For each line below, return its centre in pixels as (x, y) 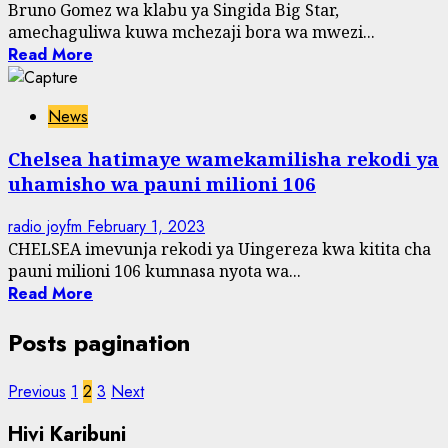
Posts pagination (99, 343)
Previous (37, 391)
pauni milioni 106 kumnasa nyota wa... (154, 271)
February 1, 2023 (146, 227)
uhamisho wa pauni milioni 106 (162, 184)
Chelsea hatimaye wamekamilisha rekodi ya (223, 159)
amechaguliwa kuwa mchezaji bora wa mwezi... (191, 31)
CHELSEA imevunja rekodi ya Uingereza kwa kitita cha (219, 249)
